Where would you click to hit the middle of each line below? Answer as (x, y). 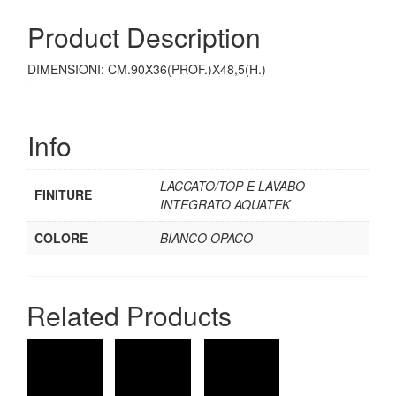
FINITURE (63, 194)
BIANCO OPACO (206, 237)
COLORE (61, 237)
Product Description (144, 36)
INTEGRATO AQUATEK (225, 204)
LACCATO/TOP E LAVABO (232, 185)
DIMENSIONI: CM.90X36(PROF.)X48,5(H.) (147, 69)
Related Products (129, 316)
